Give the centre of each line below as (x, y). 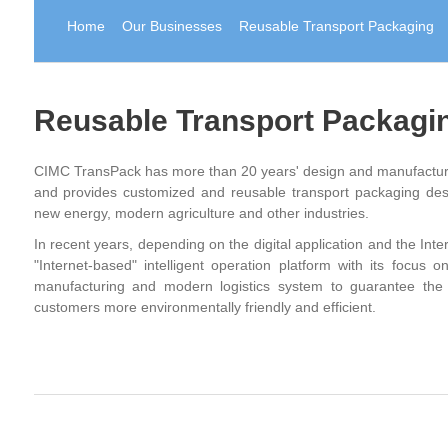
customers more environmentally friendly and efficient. (204, 307)
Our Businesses (172, 26)
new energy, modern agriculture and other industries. (201, 213)
